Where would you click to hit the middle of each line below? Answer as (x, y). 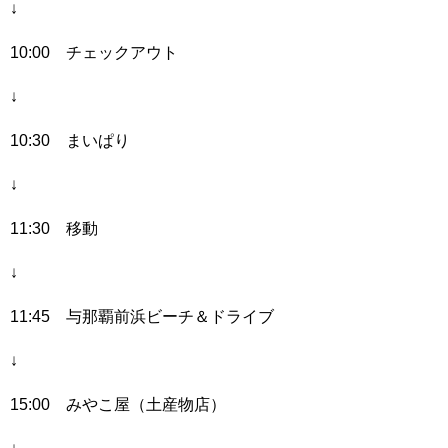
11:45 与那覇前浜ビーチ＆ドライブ (142, 315)
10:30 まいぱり (70, 139)
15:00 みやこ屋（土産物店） (118, 403)
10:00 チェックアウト (94, 51)
